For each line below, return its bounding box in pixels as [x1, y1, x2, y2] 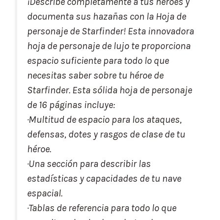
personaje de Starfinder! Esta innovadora [27, 25, 194, 37]
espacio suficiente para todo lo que [27, 55, 169, 66]
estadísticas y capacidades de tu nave [27, 172, 181, 184]
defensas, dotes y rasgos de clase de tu [27, 128, 185, 140]
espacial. [27, 187, 62, 199]
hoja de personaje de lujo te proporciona [27, 40, 191, 52]
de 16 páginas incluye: [27, 99, 115, 110]
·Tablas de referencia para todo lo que [27, 202, 176, 214]
